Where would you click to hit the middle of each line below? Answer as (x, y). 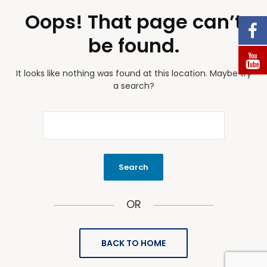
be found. (133, 46)
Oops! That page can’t (133, 22)
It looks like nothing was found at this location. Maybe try (133, 73)
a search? (133, 86)
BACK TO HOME (133, 243)
